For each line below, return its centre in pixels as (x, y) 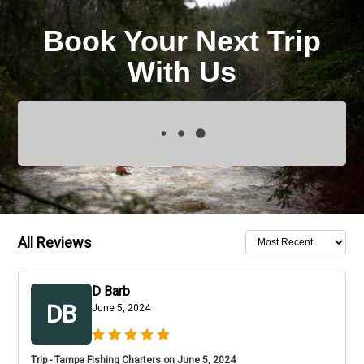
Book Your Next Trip (182, 41)
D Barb (111, 291)
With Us (182, 71)
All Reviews (55, 242)
